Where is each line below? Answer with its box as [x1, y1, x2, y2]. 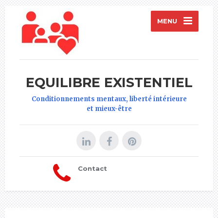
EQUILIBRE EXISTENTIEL [25, 74, 193, 91]
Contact [78, 164, 107, 172]
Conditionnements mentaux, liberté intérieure [31, 94, 187, 103]
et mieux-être [86, 104, 132, 113]
